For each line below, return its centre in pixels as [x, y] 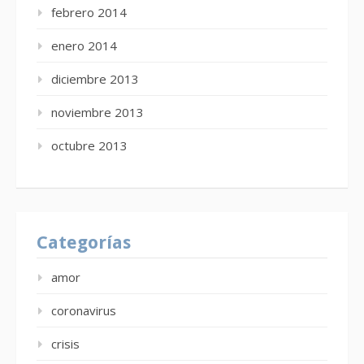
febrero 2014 [89, 13]
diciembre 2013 [95, 79]
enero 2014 [84, 46]
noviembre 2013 [97, 113]
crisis [65, 344]
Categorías [84, 243]
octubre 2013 [89, 146]
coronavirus [84, 311]
